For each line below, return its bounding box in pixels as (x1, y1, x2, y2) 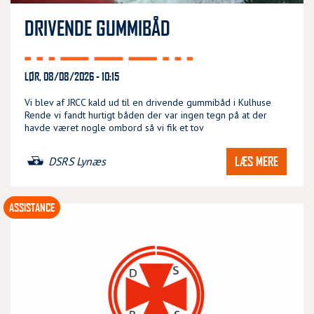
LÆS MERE (235, 153, 278, 169)
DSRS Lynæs (48, 154, 106, 169)
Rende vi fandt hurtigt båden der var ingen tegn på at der (25, 108, 267, 121)
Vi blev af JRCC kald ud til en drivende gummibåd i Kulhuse (25, 95, 271, 109)
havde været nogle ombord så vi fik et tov (25, 121, 204, 134)
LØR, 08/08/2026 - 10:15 (25, 69, 119, 83)
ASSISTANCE (9, 200, 55, 214)
